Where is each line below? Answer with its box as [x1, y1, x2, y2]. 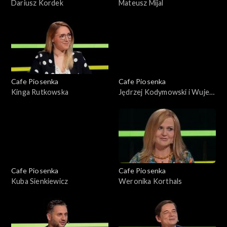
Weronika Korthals [119, 176, 182, 185]
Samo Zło [119, 98, 150, 107]
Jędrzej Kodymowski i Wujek [119, 87, 213, 96]
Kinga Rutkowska [11, 87, 68, 96]
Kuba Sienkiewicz [11, 176, 68, 185]
